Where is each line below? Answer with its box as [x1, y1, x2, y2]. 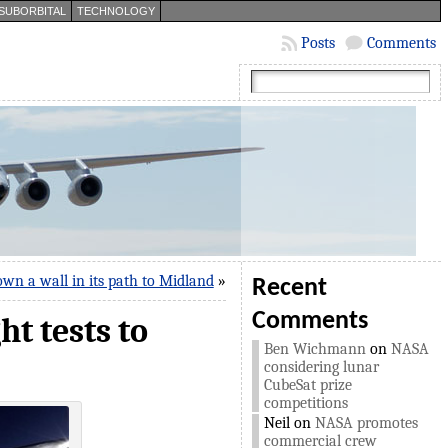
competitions [263, 394, 348, 412]
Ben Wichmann [263, 340, 366, 358]
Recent [251, 276, 327, 301]
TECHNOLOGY [76, 5, 155, 17]
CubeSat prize [263, 376, 352, 394]
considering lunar [263, 358, 379, 376]
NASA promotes [314, 414, 418, 432]
